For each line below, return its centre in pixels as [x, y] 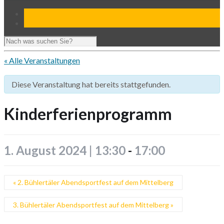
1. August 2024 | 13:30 [65, 150]
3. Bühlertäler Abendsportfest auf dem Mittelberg [91, 204]
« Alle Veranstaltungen [42, 60]
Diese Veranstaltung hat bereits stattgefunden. [91, 84]
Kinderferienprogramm [88, 114]
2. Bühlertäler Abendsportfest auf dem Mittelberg [94, 182]
